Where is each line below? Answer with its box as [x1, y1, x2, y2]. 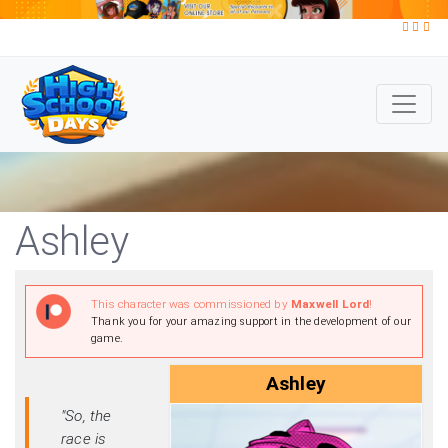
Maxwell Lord [291, 297, 370, 312]
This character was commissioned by [91, 297, 291, 312]
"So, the [61, 407, 112, 426]
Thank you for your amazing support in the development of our [91, 315, 412, 329]
